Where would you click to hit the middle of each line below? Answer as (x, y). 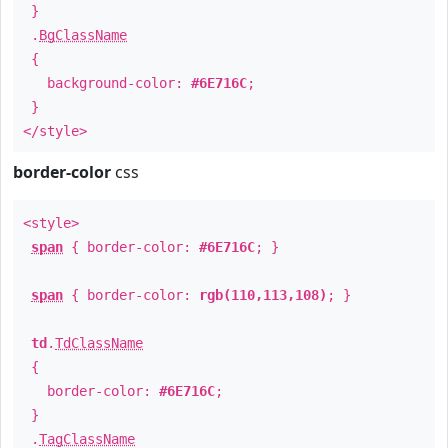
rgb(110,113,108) (263, 295)
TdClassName (99, 343)
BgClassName (83, 35)
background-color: (107, 83)
